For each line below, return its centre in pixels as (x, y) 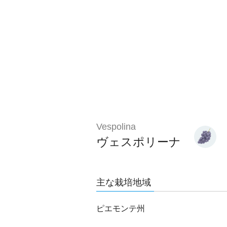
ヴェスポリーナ (139, 142)
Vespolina (116, 127)
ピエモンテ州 (121, 209)
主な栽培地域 (124, 182)
